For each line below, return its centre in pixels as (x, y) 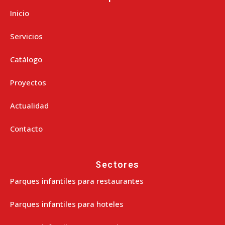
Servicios (26, 36)
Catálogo (26, 60)
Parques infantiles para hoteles (67, 204)
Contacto (26, 129)
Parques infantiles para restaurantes (77, 181)
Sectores (118, 165)
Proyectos (28, 83)
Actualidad (29, 106)
